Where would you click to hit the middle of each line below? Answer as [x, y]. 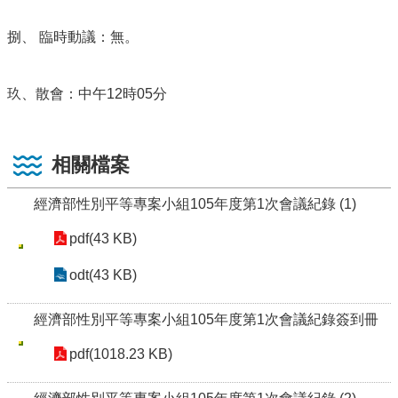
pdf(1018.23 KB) [121, 354]
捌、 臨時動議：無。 [73, 37]
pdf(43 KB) [103, 239]
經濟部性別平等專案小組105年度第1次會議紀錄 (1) [195, 204]
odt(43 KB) [103, 275]
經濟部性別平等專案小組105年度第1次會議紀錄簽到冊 [206, 319]
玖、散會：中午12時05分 [87, 94]
